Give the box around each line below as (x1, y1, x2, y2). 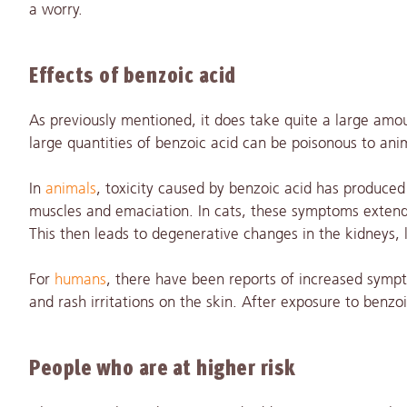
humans (55, 272, 106, 288)
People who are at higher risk (29, 352, 296, 386)
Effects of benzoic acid (29, 60, 236, 94)
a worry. (29, 2, 83, 18)
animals (45, 181, 96, 197)
